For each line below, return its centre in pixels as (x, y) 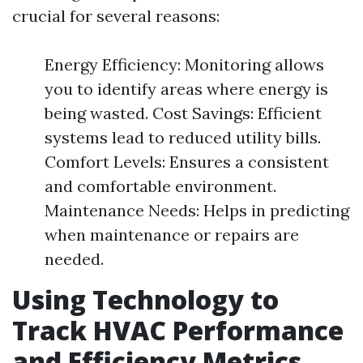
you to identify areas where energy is (186, 89)
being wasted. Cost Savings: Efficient (183, 113)
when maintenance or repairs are (172, 235)
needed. (74, 259)
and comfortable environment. (160, 186)
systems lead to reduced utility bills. (183, 137)
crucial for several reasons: (116, 16)
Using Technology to (145, 299)
